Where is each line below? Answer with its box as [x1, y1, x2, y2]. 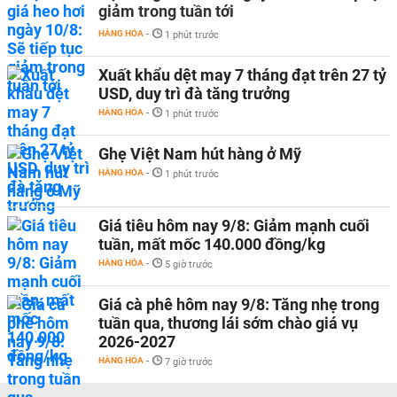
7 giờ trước [165, 355, 213, 368]
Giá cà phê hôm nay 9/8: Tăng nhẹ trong [98, 294, 379, 314]
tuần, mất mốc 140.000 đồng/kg [98, 234, 325, 253]
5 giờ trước [165, 258, 213, 270]
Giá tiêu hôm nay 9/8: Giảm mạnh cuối [98, 215, 370, 235]
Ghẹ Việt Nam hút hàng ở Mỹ [98, 144, 301, 163]
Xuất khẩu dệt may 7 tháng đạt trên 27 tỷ [98, 65, 386, 84]
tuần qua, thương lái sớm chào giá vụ [98, 313, 358, 332]
